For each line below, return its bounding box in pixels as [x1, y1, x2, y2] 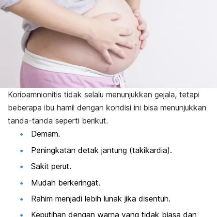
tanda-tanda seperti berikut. [8, 116, 108, 126]
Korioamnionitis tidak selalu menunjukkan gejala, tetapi [8, 90, 200, 100]
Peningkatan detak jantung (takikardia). [31, 145, 172, 155]
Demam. [31, 129, 60, 139]
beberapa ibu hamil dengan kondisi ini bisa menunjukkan [8, 103, 206, 113]
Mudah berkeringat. [31, 177, 100, 187]
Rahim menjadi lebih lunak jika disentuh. [31, 194, 170, 204]
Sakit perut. [31, 161, 71, 171]
